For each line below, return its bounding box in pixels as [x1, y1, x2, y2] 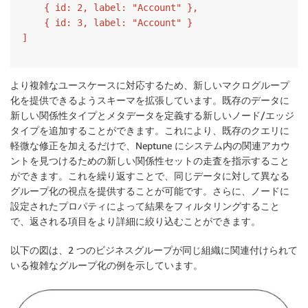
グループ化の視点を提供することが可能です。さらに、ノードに [10, 185, 289, 197]
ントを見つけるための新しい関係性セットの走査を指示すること [10, 155, 289, 167]
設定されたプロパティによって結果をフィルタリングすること [10, 200, 280, 212]
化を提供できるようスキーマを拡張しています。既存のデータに [10, 94, 289, 107]
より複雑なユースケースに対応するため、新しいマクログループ [10, 79, 289, 91]
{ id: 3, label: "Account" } [22, 17, 192, 29]
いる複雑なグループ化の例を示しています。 [10, 259, 203, 272]
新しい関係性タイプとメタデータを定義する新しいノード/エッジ [10, 109, 294, 122]
